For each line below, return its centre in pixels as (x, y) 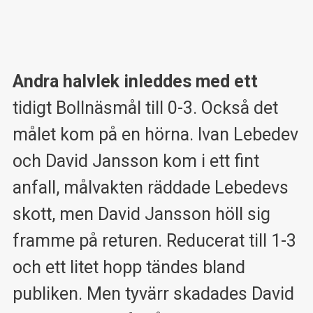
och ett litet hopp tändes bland (129, 268)
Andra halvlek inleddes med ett (135, 82)
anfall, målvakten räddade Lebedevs (150, 188)
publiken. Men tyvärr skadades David (153, 294)
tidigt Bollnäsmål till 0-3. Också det (145, 108)
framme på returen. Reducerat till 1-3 (154, 241)
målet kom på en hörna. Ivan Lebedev (155, 135)
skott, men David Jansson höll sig (141, 214)
